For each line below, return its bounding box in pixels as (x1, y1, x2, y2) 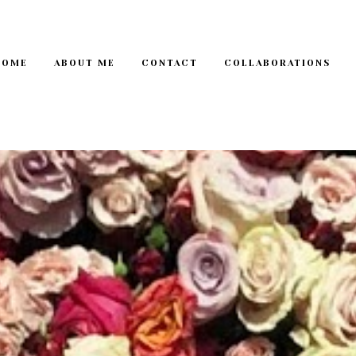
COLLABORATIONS (224, 58, 331, 68)
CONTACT (141, 58, 198, 68)
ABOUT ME (54, 58, 115, 68)
